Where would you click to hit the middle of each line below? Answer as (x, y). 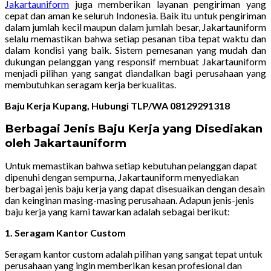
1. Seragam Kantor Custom (65, 233)
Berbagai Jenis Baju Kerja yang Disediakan (134, 129)
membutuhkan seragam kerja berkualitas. (90, 85)
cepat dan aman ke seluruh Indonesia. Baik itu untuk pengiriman (135, 16)
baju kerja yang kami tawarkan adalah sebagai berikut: (117, 212)
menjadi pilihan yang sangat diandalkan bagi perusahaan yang (135, 73)
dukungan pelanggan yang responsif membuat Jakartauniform (135, 62)
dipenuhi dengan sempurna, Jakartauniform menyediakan (122, 177)
